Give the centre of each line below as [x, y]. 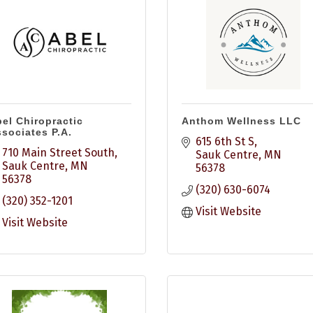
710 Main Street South [58, 153]
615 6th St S [225, 141]
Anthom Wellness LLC [241, 121]
